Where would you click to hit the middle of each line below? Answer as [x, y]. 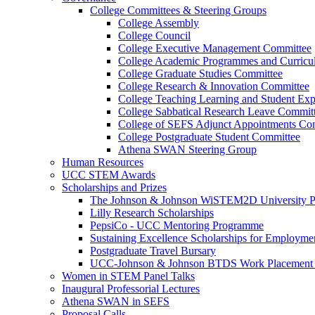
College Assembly [159, 23]
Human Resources [103, 162]
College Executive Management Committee [215, 49]
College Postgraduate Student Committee [209, 137]
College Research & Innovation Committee [214, 86]
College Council [154, 36]
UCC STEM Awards [109, 175]
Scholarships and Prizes [114, 188]
